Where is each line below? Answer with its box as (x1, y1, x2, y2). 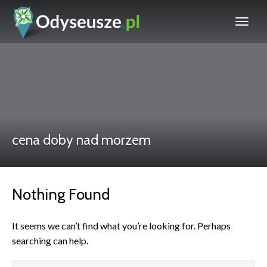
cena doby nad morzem (12, 132, 151, 148)
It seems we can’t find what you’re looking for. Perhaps (12, 220, 231, 231)
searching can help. (12, 235, 88, 246)
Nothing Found (12, 185, 110, 204)
